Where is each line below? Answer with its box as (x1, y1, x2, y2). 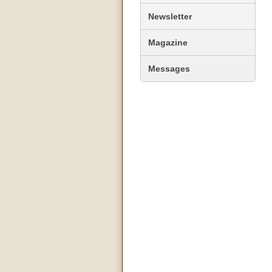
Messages (148, 63, 190, 73)
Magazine (148, 37, 188, 47)
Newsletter (148, 11, 192, 21)
